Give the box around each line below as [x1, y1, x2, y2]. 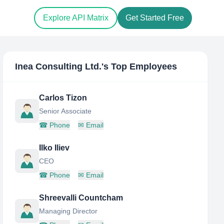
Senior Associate [39, 107, 92, 115]
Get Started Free [125, 13, 184, 22]
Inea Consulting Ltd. [15, 61, 102, 71]
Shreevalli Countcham [39, 193, 123, 202]
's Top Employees [101, 61, 177, 71]
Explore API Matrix [43, 13, 108, 22]
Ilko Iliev [39, 143, 70, 152]
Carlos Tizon [39, 93, 87, 102]
